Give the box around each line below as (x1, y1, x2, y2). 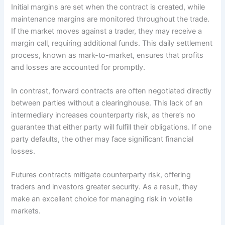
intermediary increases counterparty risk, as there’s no (11, 110, 196, 120)
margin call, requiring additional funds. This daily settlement (11, 38, 213, 48)
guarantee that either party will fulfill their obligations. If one (11, 123, 212, 132)
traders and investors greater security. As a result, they (11, 182, 198, 192)
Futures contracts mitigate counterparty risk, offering (11, 170, 191, 180)
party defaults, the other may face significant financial (11, 135, 194, 144)
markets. (11, 206, 41, 216)
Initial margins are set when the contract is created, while (11, 2, 205, 12)
